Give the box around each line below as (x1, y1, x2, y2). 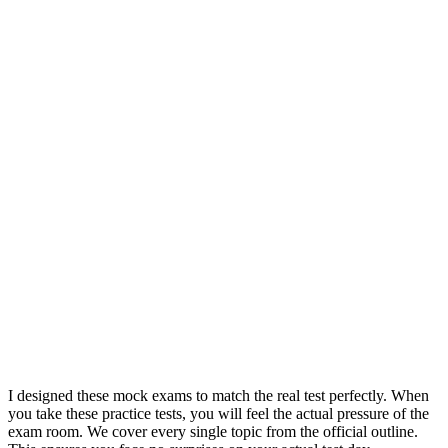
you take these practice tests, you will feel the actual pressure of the (8, 404, 429, 422)
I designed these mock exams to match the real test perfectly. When (8, 386, 429, 404)
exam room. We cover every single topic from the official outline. (8, 422, 418, 440)
